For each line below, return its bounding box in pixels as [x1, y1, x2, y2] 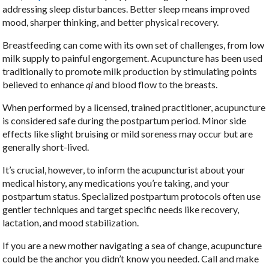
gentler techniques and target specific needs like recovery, [2, 203, 240, 215]
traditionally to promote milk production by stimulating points [2, 65, 258, 77]
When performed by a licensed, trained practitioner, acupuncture [2, 101, 266, 113]
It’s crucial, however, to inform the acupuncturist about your [2, 163, 246, 175]
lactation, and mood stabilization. [2, 216, 139, 228]
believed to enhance [2, 78, 86, 90]
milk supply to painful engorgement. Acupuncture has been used [2, 52, 263, 64]
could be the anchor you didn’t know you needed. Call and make [2, 252, 259, 264]
